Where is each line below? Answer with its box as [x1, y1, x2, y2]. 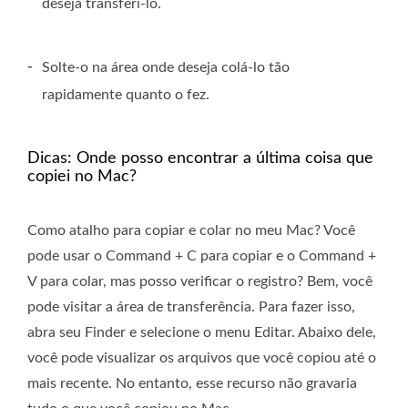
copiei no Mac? [27, 168, 137, 186]
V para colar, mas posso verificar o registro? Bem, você [27, 274, 372, 290]
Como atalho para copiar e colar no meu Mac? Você [27, 223, 355, 239]
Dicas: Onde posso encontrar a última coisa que [27, 150, 373, 168]
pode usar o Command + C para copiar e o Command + [27, 249, 376, 264]
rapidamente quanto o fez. [42, 87, 209, 103]
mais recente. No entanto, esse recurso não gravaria [27, 376, 357, 392]
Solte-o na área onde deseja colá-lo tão [42, 60, 290, 76]
